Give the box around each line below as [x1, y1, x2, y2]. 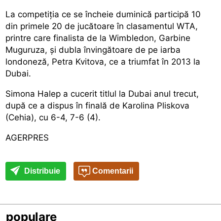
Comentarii [90, 166, 134, 175]
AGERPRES [5, 132, 49, 143]
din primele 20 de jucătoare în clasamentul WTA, [5, 21, 198, 31]
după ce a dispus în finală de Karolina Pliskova [5, 100, 190, 110]
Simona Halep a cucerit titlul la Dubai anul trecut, [5, 88, 199, 99]
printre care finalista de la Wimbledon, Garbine [5, 33, 191, 43]
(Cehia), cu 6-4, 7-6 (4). [5, 112, 101, 122]
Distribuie [22, 166, 61, 175]
